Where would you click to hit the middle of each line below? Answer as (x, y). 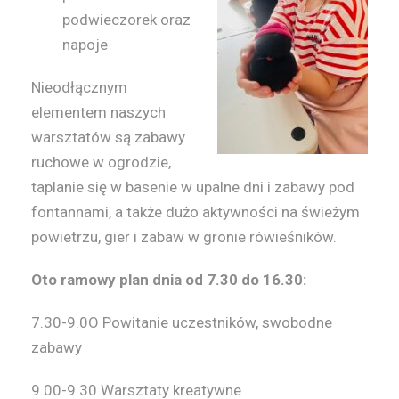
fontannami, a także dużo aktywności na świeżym (195, 212)
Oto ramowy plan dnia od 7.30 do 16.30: (169, 280)
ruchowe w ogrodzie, (101, 163)
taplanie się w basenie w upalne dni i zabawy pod (193, 187)
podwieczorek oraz (126, 20)
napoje (85, 45)
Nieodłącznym (79, 88)
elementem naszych (98, 113)
